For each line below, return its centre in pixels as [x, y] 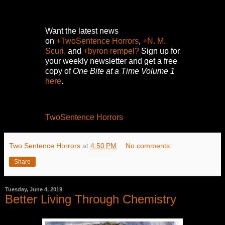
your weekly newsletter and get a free [111, 61]
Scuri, [55, 51]
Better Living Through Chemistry [91, 199]
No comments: [149, 145]
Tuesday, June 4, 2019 [34, 189]
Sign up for [159, 51]
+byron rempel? [111, 51]
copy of [59, 71]
